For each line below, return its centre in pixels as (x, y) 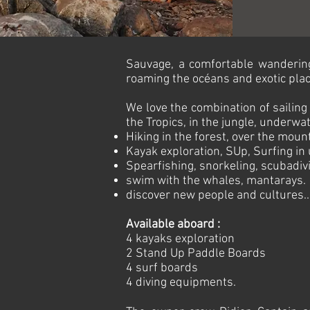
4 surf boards (162, 268)
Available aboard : (173, 225)
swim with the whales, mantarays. (216, 181)
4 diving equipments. (181, 283)
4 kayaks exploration (180, 239)
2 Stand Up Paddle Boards (196, 254)
